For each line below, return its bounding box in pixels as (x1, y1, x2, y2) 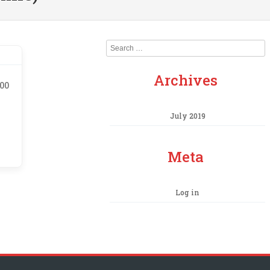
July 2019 (169, 110, 206, 121)
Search (106, 40, 133, 51)
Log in (175, 187, 199, 197)
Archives (154, 70, 218, 90)
